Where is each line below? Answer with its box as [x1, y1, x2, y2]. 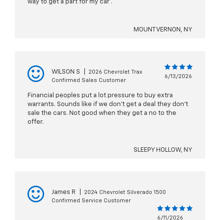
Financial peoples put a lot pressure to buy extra [27, 92, 173, 99]
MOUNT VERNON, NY [134, 27, 192, 33]
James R [52, 189, 76, 196]
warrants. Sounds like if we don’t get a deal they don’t [27, 101, 188, 108]
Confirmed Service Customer [52, 198, 131, 204]
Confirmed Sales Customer [52, 78, 126, 83]
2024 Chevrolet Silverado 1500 [84, 190, 166, 195]
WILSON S [52, 69, 80, 76]
